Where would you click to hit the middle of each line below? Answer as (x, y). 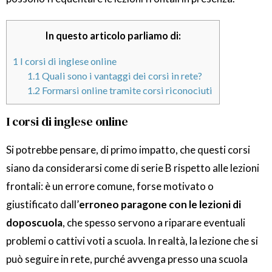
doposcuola (34, 223)
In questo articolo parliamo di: (113, 36)
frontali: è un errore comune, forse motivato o (110, 186)
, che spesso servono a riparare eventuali (154, 223)
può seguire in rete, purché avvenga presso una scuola (127, 259)
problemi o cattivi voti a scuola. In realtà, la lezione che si (132, 241)
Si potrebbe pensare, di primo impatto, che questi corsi (128, 150)
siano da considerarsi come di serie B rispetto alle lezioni (133, 168)
